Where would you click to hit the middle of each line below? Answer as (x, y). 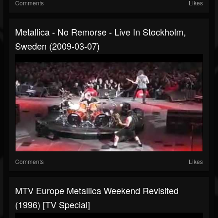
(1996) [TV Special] (53, 205)
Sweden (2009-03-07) (57, 46)
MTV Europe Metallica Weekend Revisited (97, 191)
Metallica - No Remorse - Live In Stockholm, (100, 32)
